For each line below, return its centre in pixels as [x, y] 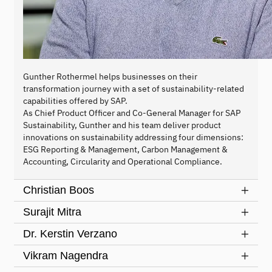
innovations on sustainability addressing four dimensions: [133, 137]
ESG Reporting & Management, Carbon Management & [125, 149]
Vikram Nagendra [66, 255]
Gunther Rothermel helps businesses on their [110, 76]
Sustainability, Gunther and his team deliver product [122, 125]
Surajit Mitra [52, 212]
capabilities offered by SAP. [75, 100]
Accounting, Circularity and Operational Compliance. [124, 161]
